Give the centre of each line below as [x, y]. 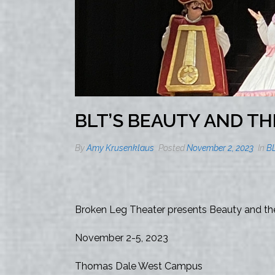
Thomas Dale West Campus [139, 266]
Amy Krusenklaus [120, 148]
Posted [172, 148]
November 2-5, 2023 [122, 238]
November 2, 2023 [220, 148]
